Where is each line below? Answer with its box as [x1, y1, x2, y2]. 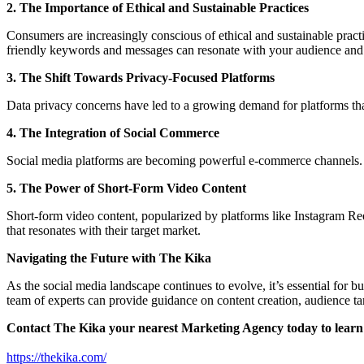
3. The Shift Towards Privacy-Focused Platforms [6, 70, 275, 84]
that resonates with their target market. [6, 223, 201, 237]
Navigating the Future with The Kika [6, 250, 211, 265]
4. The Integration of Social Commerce [6, 125, 219, 140]
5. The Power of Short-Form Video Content [6, 180, 246, 195]
